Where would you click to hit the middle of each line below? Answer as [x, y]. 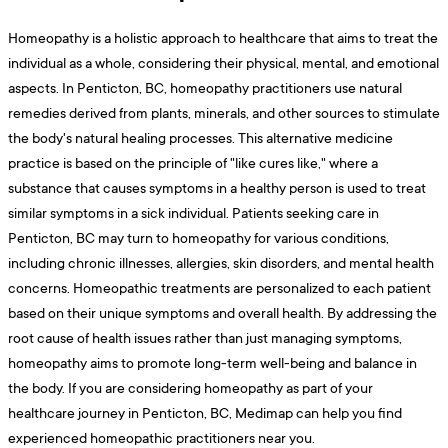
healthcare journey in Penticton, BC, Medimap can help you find [205, 412]
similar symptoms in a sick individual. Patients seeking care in [193, 212]
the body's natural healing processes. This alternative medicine [200, 137]
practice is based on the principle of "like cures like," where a [193, 162]
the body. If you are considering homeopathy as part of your [190, 387]
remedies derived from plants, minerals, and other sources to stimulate [224, 112]
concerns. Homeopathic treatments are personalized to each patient [219, 287]
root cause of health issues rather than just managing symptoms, [205, 337]
